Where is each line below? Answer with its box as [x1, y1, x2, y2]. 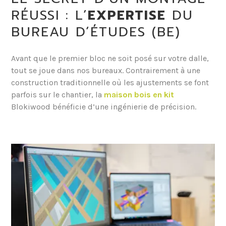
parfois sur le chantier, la [11, 90, 104, 100]
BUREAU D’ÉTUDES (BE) [11, 22, 181, 42]
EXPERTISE [88, 6, 166, 26]
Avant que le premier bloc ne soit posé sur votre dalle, [11, 53, 209, 64]
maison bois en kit [104, 90, 175, 100]
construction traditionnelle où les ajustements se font [11, 78, 209, 88]
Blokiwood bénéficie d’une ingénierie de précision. [11, 102, 197, 112]
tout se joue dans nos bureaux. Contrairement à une [11, 66, 201, 76]
